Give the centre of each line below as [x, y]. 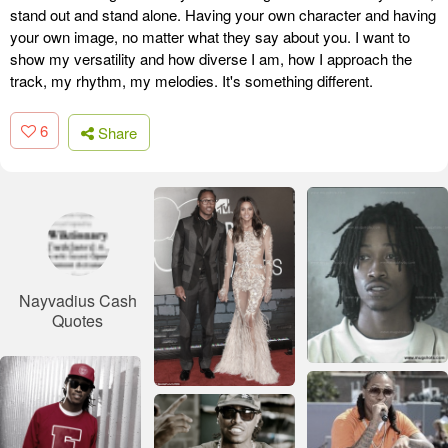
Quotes [77, 320]
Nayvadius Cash [77, 300]
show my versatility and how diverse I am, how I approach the [211, 59]
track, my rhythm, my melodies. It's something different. [191, 81]
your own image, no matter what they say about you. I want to [210, 37]
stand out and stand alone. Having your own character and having [223, 15]
